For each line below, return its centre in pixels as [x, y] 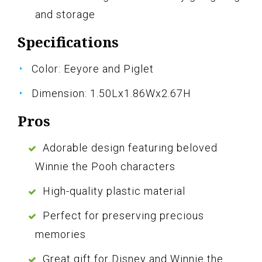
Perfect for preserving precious [123, 216]
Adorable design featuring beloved [130, 148]
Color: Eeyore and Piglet [93, 69]
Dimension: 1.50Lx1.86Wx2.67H [111, 94]
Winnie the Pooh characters [105, 167]
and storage [65, 15]
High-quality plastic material [114, 191]
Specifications [68, 42]
